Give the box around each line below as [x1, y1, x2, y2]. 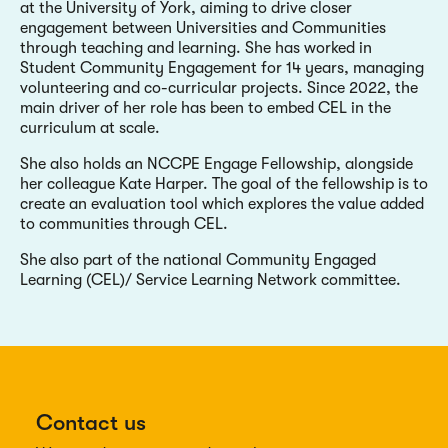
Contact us [36, 409, 146, 435]
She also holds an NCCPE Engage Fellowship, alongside [20, 154, 413, 173]
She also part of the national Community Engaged [20, 250, 376, 269]
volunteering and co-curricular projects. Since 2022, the [20, 78, 418, 97]
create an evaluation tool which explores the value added [20, 194, 424, 213]
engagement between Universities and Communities [20, 18, 386, 37]
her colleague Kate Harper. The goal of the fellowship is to [20, 174, 428, 193]
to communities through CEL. [20, 214, 232, 233]
